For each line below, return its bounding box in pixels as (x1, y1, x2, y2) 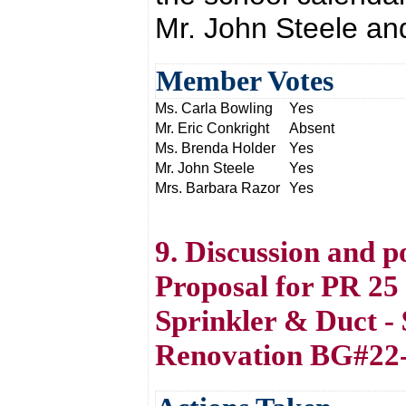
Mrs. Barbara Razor (155, 180, 280, 196)
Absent (289, 121, 334, 136)
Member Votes (156, 64, 333, 97)
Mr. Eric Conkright (155, 121, 269, 136)
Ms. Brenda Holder (155, 140, 275, 156)
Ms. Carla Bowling (155, 101, 273, 116)
